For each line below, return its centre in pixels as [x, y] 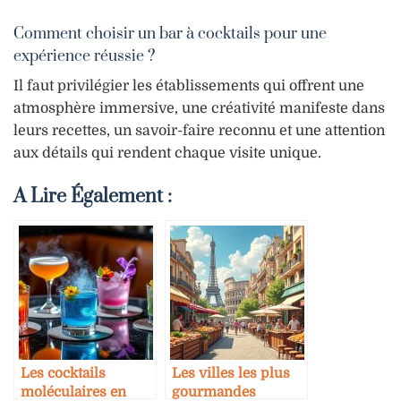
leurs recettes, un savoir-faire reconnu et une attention [199, 130]
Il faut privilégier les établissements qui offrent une [189, 85]
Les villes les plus [231, 374]
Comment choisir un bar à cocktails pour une [170, 34]
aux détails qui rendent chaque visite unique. [167, 153]
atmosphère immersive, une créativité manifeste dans [199, 108]
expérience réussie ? [84, 56]
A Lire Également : [93, 197]
